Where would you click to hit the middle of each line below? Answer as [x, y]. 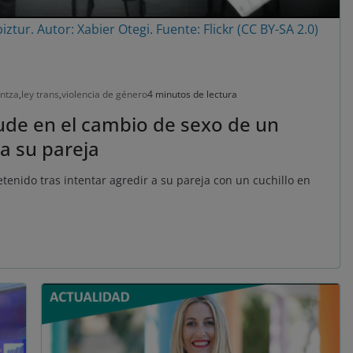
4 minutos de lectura [192, 95]
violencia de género [104, 95]
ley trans [40, 95]
